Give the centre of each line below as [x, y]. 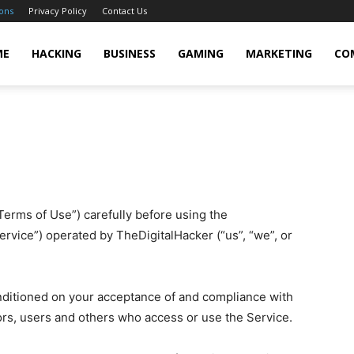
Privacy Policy [58, 11]
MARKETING [279, 53]
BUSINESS [129, 53]
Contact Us [124, 11]
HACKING [56, 53]
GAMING [200, 53]
